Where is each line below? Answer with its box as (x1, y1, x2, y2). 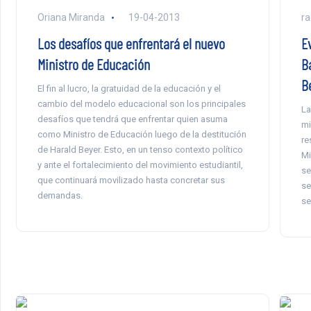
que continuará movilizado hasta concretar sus (37, 175, 225, 186)
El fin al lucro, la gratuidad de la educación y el (37, 83, 221, 94)
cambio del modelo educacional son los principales (37, 99, 246, 110)
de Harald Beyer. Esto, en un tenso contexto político (37, 144, 243, 155)
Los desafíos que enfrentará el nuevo (37, 34, 225, 53)
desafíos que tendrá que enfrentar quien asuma (37, 114, 228, 125)
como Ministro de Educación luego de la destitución (37, 129, 246, 140)
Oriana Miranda (37, 12, 105, 24)
